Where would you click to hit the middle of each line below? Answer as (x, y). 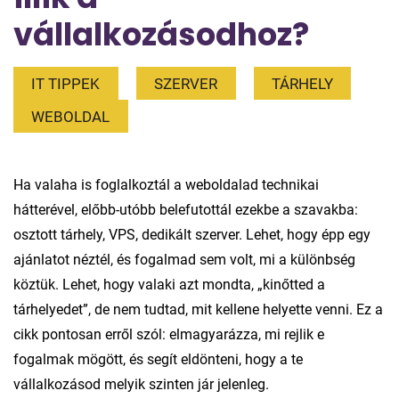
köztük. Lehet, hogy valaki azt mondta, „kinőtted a (169, 285)
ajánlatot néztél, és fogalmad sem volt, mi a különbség (184, 260)
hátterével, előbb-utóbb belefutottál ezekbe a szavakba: (186, 210)
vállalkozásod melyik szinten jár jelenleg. (141, 385)
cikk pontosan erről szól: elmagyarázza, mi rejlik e (169, 335)
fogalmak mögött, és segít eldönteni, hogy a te (158, 360)
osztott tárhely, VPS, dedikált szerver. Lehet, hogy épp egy (192, 235)
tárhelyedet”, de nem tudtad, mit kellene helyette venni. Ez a (198, 310)
